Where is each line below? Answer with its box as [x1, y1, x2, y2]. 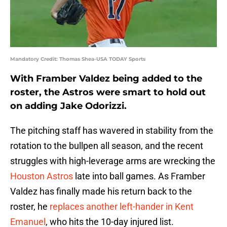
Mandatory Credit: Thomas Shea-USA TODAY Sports [10, 56, 145, 63]
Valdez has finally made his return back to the [10, 186, 192, 197]
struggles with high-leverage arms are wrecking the [10, 156, 215, 167]
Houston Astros [10, 171, 73, 182]
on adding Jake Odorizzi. [10, 100, 127, 112]
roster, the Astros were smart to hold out [10, 87, 206, 98]
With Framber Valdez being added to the [10, 73, 202, 85]
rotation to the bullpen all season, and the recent [10, 140, 203, 152]
